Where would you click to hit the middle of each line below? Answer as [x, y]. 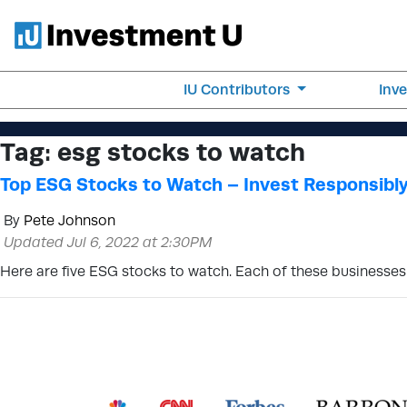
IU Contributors [239, 89]
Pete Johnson [69, 220]
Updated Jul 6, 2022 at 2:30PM [108, 242]
